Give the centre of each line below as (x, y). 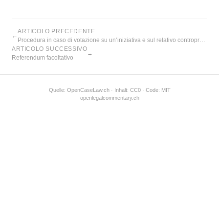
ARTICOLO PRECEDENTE (56, 31)
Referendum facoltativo (43, 58)
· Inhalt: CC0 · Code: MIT (140, 90)
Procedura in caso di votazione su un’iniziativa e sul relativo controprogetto (202, 40)
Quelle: (58, 90)
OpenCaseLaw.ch (88, 90)
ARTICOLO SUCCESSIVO (50, 49)
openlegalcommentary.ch (109, 98)
